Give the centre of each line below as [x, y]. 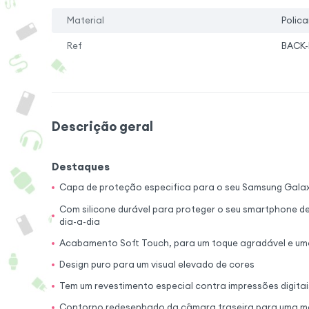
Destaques [80, 167]
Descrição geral [102, 126]
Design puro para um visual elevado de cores [157, 264]
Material [86, 21]
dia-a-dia [80, 221]
